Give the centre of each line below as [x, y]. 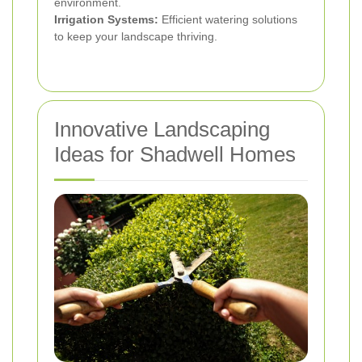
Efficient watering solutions [228, 19]
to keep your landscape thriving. [136, 36]
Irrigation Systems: [106, 19]
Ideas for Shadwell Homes [175, 154]
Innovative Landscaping [162, 129]
